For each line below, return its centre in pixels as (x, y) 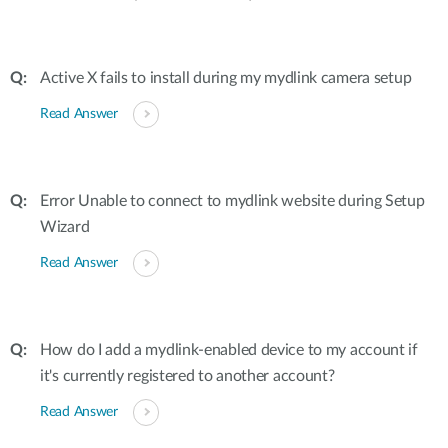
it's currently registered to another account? (187, 376)
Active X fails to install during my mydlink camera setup (226, 78)
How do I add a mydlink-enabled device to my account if (229, 350)
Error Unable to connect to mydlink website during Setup (232, 201)
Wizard (65, 227)
